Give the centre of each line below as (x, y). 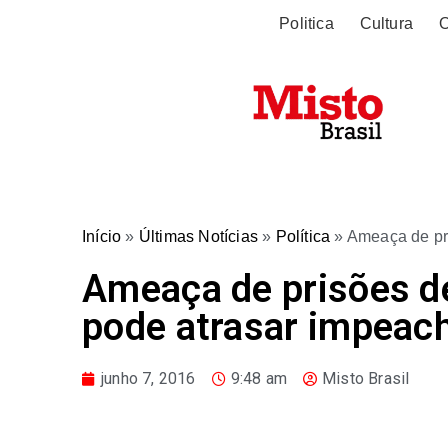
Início (102, 236)
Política (303, 236)
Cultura (386, 23)
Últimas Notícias (198, 236)
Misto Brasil (366, 378)
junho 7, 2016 (148, 378)
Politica (306, 23)
